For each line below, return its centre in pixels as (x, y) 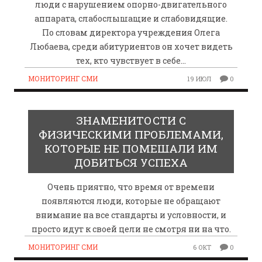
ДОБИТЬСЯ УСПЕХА (131, 162)
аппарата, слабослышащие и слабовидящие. (131, 18)
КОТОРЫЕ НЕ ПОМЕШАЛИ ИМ (131, 148)
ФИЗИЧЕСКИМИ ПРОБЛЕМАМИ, (131, 134)
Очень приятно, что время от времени (131, 187)
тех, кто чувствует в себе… (131, 60)
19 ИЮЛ (199, 78)
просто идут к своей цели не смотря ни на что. (131, 229)
